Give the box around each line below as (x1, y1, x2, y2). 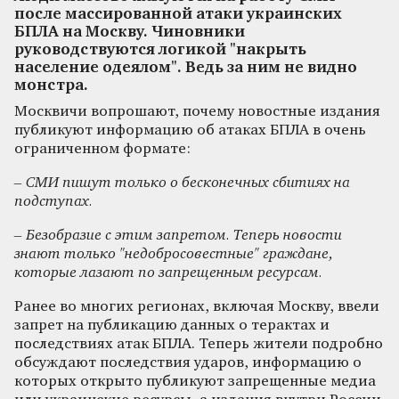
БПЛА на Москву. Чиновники (14, 24, 245, 40)
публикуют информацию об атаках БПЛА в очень (14, 122, 366, 138)
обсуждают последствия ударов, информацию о (14, 354, 362, 370)
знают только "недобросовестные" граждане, (14, 246, 333, 262)
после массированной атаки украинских (14, 6, 342, 22)
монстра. (14, 77, 88, 94)
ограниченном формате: (14, 141, 191, 157)
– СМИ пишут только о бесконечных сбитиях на (14, 175, 350, 191)
